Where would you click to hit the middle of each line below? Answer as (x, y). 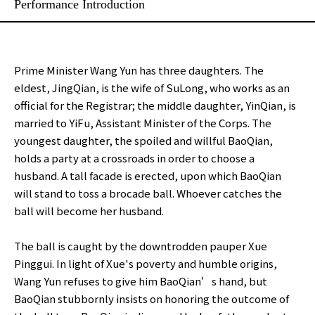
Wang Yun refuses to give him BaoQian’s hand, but (141, 281)
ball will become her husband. (89, 210)
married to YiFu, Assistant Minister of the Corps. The (143, 122)
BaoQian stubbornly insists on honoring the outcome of (152, 298)
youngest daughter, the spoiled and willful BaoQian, (143, 140)
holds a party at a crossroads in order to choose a (134, 157)
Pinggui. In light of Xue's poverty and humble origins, (146, 263)
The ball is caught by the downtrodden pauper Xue (141, 245)
